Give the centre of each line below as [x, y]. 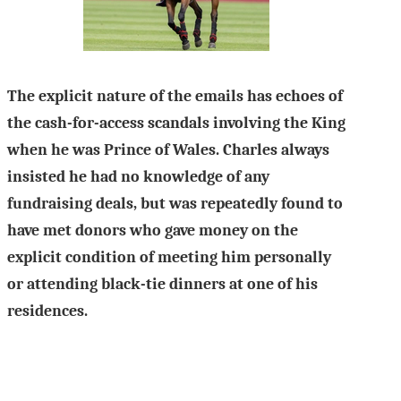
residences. [49, 311]
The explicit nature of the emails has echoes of [175, 96]
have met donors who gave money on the [153, 230]
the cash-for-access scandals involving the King [176, 123]
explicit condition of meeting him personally [169, 257]
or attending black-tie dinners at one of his [162, 284]
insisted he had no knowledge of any [138, 176]
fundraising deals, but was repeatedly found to [175, 203]
